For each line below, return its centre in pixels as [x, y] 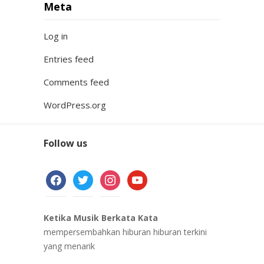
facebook [63, 176]
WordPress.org [75, 105]
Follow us [65, 143]
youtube [142, 176]
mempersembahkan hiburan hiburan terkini [125, 232]
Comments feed [76, 82]
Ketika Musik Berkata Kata [101, 218]
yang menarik [69, 246]
